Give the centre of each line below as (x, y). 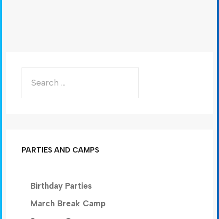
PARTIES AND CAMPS (60, 150)
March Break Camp (68, 204)
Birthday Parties (61, 186)
